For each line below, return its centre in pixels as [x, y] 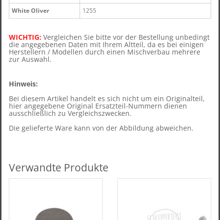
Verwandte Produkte [59, 167]
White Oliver [30, 11]
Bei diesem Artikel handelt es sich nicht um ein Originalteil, [107, 98]
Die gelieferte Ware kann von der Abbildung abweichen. [101, 128]
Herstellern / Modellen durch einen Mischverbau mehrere [105, 52]
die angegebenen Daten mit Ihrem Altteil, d [80, 44]
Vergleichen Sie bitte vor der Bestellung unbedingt [126, 37]
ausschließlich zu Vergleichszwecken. [70, 113]
